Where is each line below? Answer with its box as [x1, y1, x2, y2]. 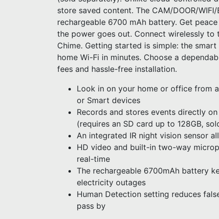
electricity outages [77, 177, 146, 187]
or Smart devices [77, 95, 140, 105]
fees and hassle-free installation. [57, 64, 177, 74]
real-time [77, 154, 110, 164]
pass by [77, 201, 106, 211]
